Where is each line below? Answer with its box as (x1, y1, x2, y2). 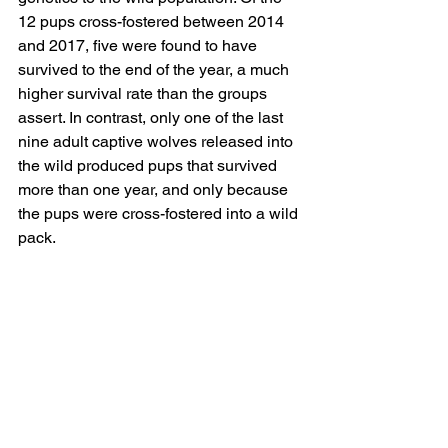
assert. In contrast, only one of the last (18, 108, 287, 128)
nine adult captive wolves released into (18, 132, 297, 152)
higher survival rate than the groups (18, 84, 271, 104)
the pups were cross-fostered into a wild (18, 204, 302, 224)
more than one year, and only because (18, 180, 292, 200)
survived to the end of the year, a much (18, 60, 293, 80)
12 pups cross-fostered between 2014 (18, 12, 288, 32)
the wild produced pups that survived (18, 156, 281, 176)
